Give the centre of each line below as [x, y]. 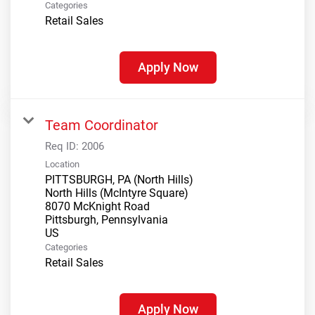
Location [62, 165]
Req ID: [63, 147]
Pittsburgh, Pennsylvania [107, 220]
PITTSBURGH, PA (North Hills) [119, 180]
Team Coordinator [102, 126]
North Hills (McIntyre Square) [117, 193]
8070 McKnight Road [97, 207]
